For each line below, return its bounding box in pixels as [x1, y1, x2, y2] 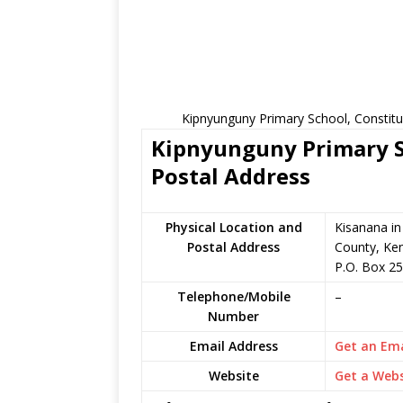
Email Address [189, 337, 278, 354]
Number [208, 308, 259, 325]
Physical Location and [165, 219, 302, 236]
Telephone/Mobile [176, 288, 291, 305]
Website [208, 367, 259, 384]
